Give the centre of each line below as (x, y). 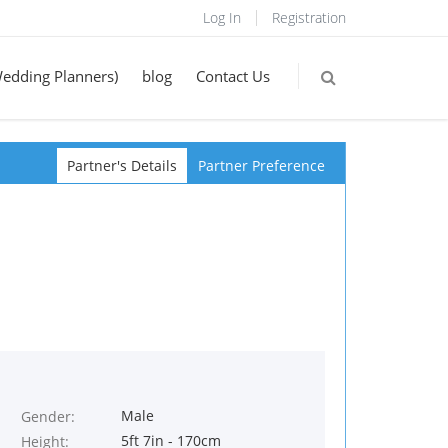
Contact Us (233, 76)
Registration (309, 17)
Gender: (48, 416)
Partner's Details (122, 165)
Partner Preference (261, 165)
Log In (222, 17)
